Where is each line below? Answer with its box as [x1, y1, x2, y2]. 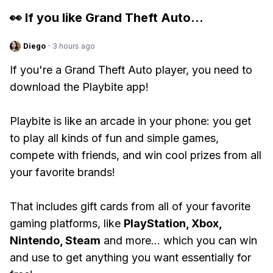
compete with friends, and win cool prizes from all [10, 149, 261, 161]
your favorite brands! [10, 166, 115, 179]
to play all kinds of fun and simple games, [10, 132, 219, 144]
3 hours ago [52, 41, 95, 51]
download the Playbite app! [10, 80, 149, 93]
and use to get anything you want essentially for [10, 251, 251, 264]
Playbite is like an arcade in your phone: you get [10, 115, 251, 127]
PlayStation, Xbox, [124, 217, 222, 230]
